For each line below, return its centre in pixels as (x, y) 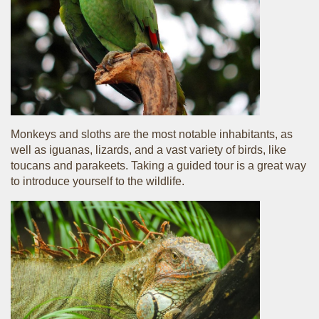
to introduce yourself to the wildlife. (98, 181)
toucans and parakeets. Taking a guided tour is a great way (158, 166)
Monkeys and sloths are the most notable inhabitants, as (152, 134)
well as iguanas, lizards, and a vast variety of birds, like (148, 150)
